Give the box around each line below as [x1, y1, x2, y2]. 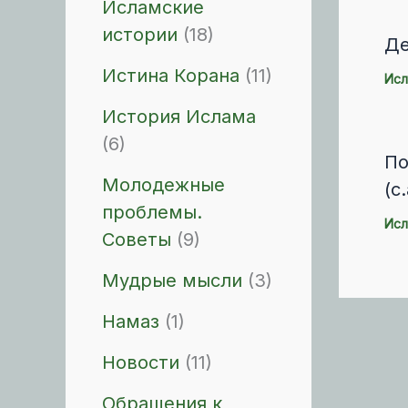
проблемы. [102, 201, 202, 223]
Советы [102, 229, 171, 250]
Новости [102, 352, 179, 373]
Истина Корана [102, 65, 240, 87]
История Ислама [102, 106, 256, 127]
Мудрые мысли [102, 270, 242, 291]
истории [102, 24, 178, 46]
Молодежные [102, 174, 225, 196]
